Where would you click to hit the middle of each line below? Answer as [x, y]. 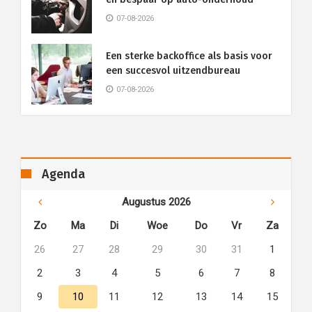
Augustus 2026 [156, 202]
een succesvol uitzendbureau [173, 71]
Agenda [63, 174]
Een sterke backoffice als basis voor [189, 56]
